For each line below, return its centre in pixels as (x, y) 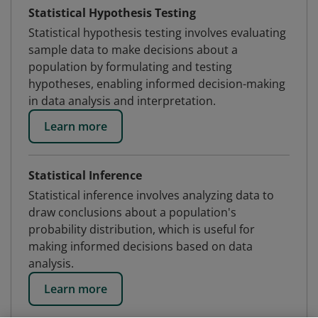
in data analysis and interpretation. (122, 101)
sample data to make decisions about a (133, 50)
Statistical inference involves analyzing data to (151, 195)
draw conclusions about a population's (132, 212)
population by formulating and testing (130, 67)
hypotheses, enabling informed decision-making (157, 84)
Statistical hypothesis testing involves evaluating (157, 33)
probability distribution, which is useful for (142, 229)
